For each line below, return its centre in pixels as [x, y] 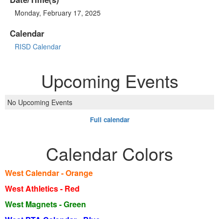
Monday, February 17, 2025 [58, 12]
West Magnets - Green [45, 204]
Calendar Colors [109, 153]
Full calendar [109, 119]
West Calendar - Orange [49, 173]
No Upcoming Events [40, 102]
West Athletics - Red [42, 188]
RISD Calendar [38, 46]
